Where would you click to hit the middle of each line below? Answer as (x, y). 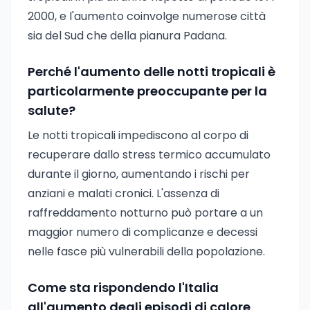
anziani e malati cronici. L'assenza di (124, 193)
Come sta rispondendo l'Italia (123, 288)
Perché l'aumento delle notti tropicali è (152, 72)
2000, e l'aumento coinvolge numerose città (147, 16)
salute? (52, 110)
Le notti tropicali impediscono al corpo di (138, 135)
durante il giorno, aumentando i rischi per (139, 174)
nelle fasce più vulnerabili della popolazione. (146, 252)
